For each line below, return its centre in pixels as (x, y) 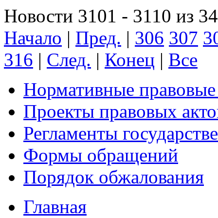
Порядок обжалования (114, 177)
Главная (55, 206)
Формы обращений (101, 155)
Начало (33, 37)
